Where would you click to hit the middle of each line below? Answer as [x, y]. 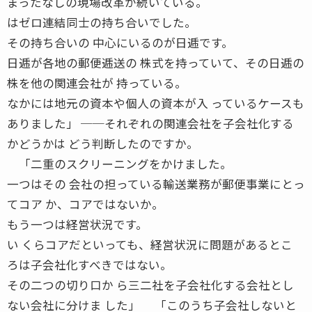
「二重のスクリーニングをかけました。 [119, 163]
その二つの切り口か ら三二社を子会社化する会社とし [150, 284]
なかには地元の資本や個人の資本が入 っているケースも [156, 103]
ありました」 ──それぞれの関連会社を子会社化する [150, 123]
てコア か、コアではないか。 [85, 204]
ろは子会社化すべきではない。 [89, 264]
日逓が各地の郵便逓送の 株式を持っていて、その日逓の [156, 62]
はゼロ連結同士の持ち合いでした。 [102, 22]
